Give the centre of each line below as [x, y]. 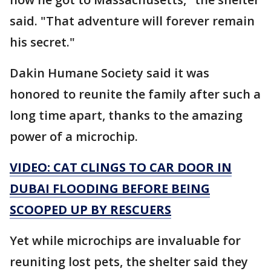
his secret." [42, 42]
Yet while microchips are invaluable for [125, 240]
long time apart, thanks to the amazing [126, 115]
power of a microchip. [74, 136]
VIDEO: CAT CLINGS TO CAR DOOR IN [121, 167]
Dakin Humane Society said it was [109, 73]
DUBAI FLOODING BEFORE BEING [110, 188]
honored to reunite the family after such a [135, 94]
